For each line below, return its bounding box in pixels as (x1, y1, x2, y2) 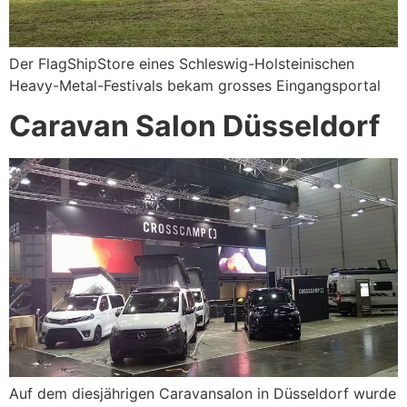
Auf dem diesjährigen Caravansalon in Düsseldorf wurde (9, 384, 396, 403)
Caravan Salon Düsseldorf (9, 108, 380, 144)
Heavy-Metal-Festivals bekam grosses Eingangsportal (9, 75, 381, 94)
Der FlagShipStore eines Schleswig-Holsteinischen (9, 54, 354, 73)
